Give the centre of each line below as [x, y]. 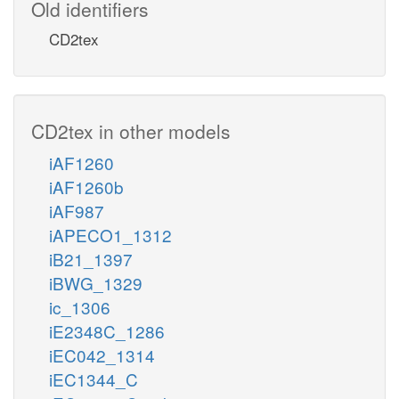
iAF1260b [86, 186]
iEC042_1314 [102, 354]
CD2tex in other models [131, 130]
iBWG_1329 [96, 282]
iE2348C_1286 [107, 330]
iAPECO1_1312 [110, 234]
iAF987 [77, 210]
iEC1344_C [94, 379]
